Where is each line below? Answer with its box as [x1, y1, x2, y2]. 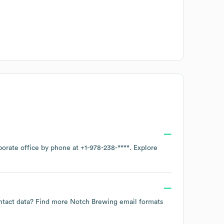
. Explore [129, 144, 157, 151]
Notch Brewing [70, 198, 117, 205]
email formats [117, 198, 163, 205]
